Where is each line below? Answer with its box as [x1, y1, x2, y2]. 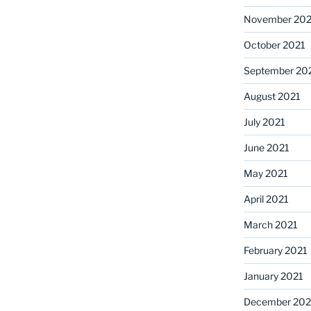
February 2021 [243, 244, 308, 256]
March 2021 [243, 218, 298, 230]
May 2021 [243, 167, 288, 179]
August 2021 [243, 90, 301, 102]
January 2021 [243, 269, 303, 282]
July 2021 [243, 115, 285, 128]
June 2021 [243, 141, 289, 153]
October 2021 [243, 38, 305, 51]
